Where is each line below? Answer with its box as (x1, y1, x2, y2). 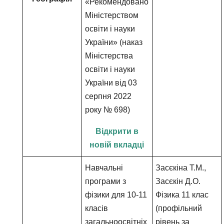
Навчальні (85, 163, 123, 172)
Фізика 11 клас (155, 190, 209, 199)
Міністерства (85, 51, 133, 60)
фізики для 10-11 (85, 190, 147, 199)
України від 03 (85, 78, 137, 87)
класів (85, 204, 108, 212)
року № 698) (85, 105, 130, 114)
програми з (85, 177, 126, 185)
